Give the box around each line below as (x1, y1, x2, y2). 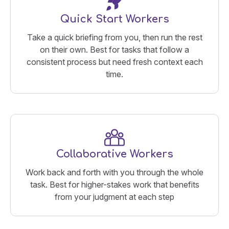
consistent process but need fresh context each (26, 56, 203, 67)
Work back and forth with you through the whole (26, 167, 203, 177)
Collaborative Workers (56, 148, 173, 160)
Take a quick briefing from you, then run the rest (27, 32, 202, 42)
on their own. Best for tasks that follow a (40, 44, 189, 55)
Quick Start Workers (60, 13, 169, 25)
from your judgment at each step (55, 191, 174, 202)
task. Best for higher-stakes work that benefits (30, 179, 199, 190)
